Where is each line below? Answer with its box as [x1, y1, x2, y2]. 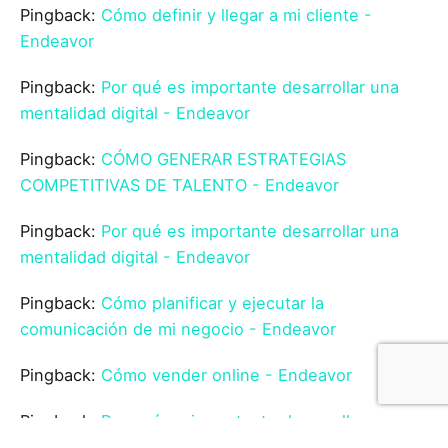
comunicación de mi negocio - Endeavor [20, 318, 336, 339]
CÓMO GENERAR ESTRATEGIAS [101, 148, 346, 169]
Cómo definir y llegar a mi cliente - [101, 4, 372, 25]
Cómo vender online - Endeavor [101, 364, 352, 385]
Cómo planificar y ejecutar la [101, 292, 324, 313]
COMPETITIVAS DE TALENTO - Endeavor [20, 174, 339, 195]
